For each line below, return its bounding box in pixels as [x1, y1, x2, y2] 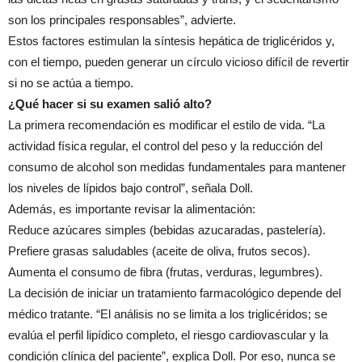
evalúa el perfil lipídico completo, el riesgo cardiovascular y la [8, 328, 328, 342]
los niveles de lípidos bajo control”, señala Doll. [8, 181, 253, 195]
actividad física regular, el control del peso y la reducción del [8, 139, 322, 153]
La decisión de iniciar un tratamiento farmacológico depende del [8, 286, 341, 300]
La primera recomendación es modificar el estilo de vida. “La [8, 118, 325, 132]
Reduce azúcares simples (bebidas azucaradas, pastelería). [8, 223, 326, 237]
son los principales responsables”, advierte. [8, 13, 236, 27]
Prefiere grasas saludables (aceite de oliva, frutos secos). [8, 244, 310, 258]
